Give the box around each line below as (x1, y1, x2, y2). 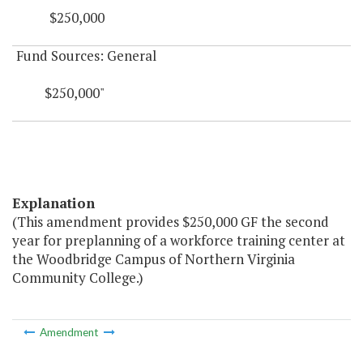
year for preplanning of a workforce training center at (12, 231, 345, 250)
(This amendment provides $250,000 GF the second (12, 212, 329, 232)
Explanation (12, 194, 95, 213)
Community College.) (12, 268, 143, 288)
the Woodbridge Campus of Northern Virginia (12, 250, 295, 269)
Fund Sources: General (16, 46, 156, 66)
